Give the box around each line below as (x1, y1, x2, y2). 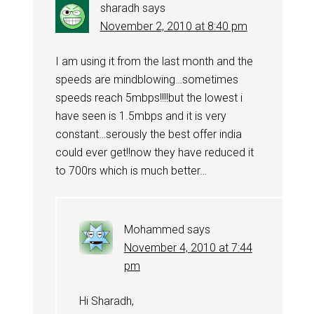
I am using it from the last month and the (55, 54, 253, 68)
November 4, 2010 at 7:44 (123, 240, 252, 254)
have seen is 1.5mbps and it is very (55, 109, 226, 123)
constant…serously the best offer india (55, 127, 242, 141)
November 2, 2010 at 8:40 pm (100, 19, 247, 33)
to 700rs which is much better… (55, 163, 207, 177)
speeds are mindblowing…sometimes (55, 72, 238, 86)
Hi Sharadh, (78, 294, 134, 308)
